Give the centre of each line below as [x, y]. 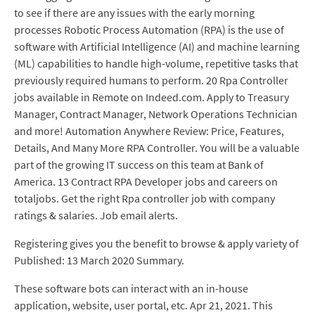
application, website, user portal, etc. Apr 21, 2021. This [143, 305]
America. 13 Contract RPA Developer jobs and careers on [146, 181]
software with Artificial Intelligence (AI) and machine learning [157, 46]
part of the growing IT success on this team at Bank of [139, 165]
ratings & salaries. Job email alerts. [96, 215]
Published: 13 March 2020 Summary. [99, 260]
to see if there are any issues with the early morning [134, 13]
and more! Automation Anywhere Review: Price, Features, [149, 131]
